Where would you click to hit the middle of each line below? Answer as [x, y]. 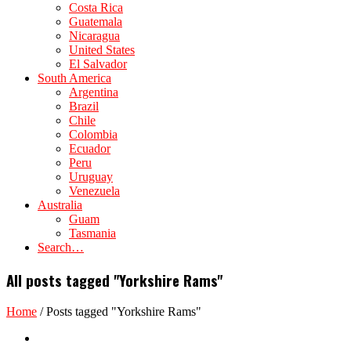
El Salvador [98, 64]
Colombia [93, 134]
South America [74, 78]
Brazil [84, 106]
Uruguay [91, 177]
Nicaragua [94, 36]
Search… [61, 247]
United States [102, 50]
